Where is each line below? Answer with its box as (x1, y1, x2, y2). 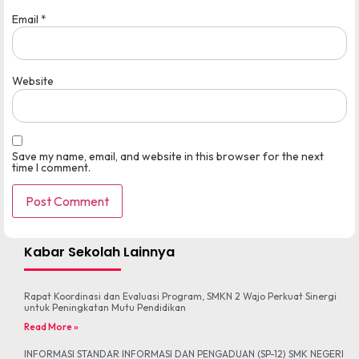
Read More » (24, 320, 79, 333)
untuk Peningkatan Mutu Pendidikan (24, 301, 186, 313)
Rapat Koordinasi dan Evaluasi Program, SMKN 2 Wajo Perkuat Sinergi (24, 289, 337, 302)
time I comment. (12, 159, 91, 175)
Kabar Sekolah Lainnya (24, 242, 175, 261)
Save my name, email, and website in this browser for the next (12, 148, 324, 163)
